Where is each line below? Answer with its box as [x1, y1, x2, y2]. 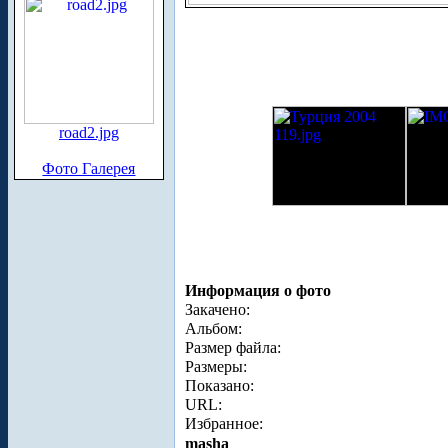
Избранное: [185, 414, 263, 432]
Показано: [185, 376, 254, 394]
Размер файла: [185, 338, 281, 356]
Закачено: [185, 300, 250, 318]
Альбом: [185, 319, 242, 337]
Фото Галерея [42, 160, 136, 177]
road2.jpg [59, 124, 119, 141]
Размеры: [185, 357, 247, 375]
